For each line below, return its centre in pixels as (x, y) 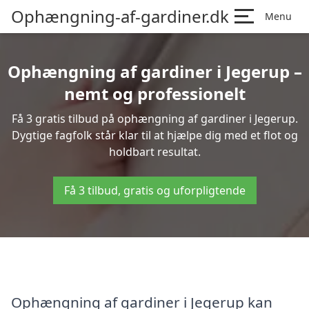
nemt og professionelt (154, 93)
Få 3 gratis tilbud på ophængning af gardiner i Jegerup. (154, 119)
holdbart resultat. (154, 152)
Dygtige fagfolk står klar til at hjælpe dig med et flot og (154, 135)
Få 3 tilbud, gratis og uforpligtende (154, 190)
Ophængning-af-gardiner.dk (120, 16)
